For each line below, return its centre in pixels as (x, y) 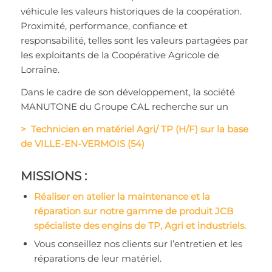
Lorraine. (40, 70)
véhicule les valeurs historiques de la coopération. (131, 12)
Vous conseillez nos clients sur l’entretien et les (138, 243)
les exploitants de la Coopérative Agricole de (120, 55)
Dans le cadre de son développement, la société (127, 92)
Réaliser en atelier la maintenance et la (122, 196)
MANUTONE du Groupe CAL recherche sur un (124, 106)
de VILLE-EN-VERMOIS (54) (82, 143)
